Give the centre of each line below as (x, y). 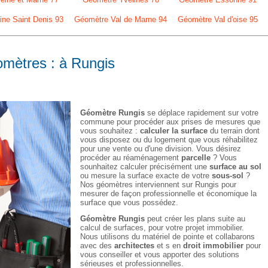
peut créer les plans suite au (195, 219)
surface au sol (235, 167)
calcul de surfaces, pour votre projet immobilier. (162, 228)
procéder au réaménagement (131, 158)
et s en (169, 246)
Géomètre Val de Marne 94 (121, 19)
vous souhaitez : (110, 131)
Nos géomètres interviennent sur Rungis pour (158, 185)
